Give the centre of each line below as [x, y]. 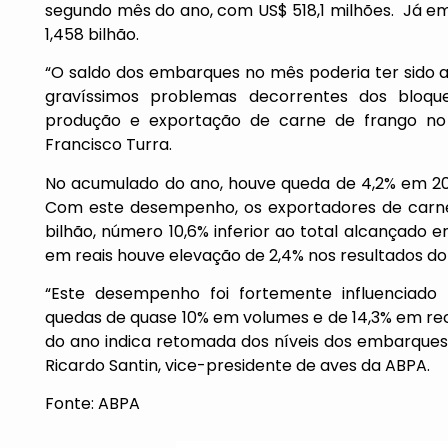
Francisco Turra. [108, 145]
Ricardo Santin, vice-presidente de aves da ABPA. [237, 366]
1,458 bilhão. [92, 34]
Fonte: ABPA [92, 404]
